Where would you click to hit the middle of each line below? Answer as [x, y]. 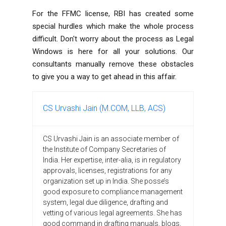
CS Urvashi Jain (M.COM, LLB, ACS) [104, 108]
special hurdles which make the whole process [113, 26]
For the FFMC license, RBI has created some [113, 13]
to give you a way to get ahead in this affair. [104, 76]
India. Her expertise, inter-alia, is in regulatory [112, 160]
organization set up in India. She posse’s [106, 181]
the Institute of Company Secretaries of [104, 149]
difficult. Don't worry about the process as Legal [113, 39]
